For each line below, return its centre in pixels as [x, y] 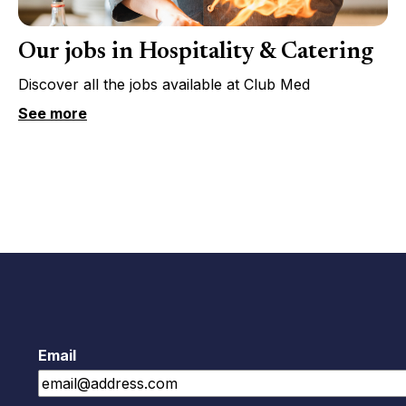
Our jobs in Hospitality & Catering [195, 52]
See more [52, 113]
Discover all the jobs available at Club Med [164, 84]
